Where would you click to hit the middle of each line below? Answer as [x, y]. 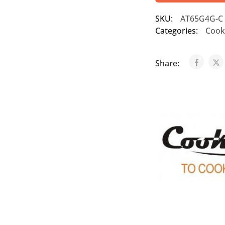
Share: [168, 63]
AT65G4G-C [201, 19]
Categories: [176, 31]
